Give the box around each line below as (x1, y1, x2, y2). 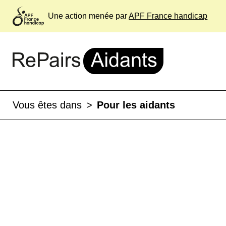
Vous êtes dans (13, 99, 82, 111)
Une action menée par (48, 12, 128, 21)
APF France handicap (129, 12, 208, 21)
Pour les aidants (97, 99, 175, 111)
